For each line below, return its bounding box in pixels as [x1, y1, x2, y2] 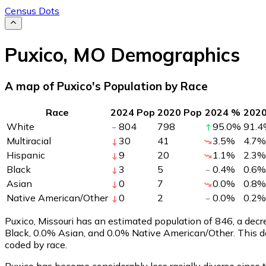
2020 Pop [157, 106, 202, 118]
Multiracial [7, 134, 51, 147]
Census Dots [5, 5, 59, 17]
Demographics [106, 42, 240, 66]
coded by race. [5, 238, 67, 251]
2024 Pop [110, 106, 155, 118]
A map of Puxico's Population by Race [5, 79, 208, 94]
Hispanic [7, 148, 45, 161]
